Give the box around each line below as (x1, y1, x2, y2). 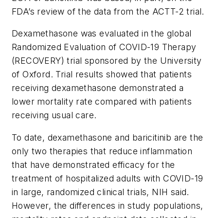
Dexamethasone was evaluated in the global (12, 28, 192, 39)
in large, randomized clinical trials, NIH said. (12, 186, 189, 197)
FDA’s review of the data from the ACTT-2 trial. (12, 6, 204, 17)
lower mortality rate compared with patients (12, 96, 192, 107)
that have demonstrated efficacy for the (12, 159, 175, 170)
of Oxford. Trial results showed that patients (12, 69, 192, 80)
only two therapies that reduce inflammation (12, 145, 193, 156)
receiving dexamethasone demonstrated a (12, 83, 184, 93)
